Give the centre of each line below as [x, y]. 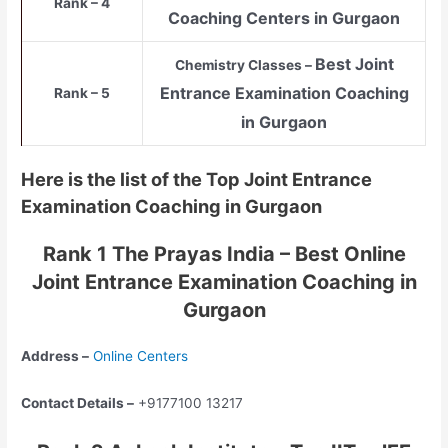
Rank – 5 [82, 92]
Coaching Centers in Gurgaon [284, 17]
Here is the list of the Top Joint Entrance [197, 179]
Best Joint [354, 63]
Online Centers [141, 356]
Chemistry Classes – [244, 64]
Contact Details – [78, 403]
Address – [55, 356]
